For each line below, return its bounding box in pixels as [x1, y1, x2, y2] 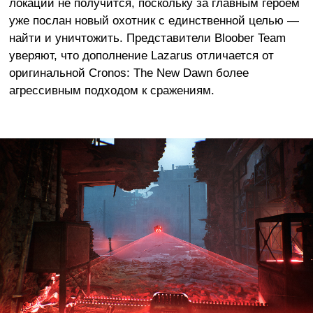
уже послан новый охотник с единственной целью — [8, 13, 299, 27]
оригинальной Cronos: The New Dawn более [8, 65, 249, 80]
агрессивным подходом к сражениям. [8, 82, 214, 97]
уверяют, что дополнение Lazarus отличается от [8, 48, 274, 62]
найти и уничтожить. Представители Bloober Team [8, 30, 286, 45]
